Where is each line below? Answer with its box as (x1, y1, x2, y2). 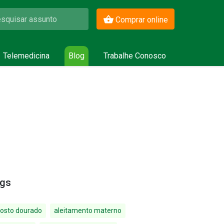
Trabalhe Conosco (103, 51, 166, 60)
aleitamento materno (54, 206, 121, 214)
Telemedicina (3, 51, 50, 60)
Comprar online (115, 15, 168, 24)
